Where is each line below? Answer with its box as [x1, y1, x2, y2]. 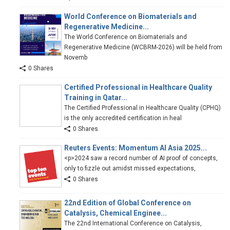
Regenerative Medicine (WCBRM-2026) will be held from [64, 44, 222, 51]
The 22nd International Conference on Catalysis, [64, 220, 202, 227]
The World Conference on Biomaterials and [64, 33, 187, 41]
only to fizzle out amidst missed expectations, [64, 165, 196, 172]
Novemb [64, 54, 87, 62]
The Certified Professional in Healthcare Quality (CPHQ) [64, 104, 221, 112]
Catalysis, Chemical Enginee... [64, 209, 167, 218]
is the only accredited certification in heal [64, 114, 182, 122]
